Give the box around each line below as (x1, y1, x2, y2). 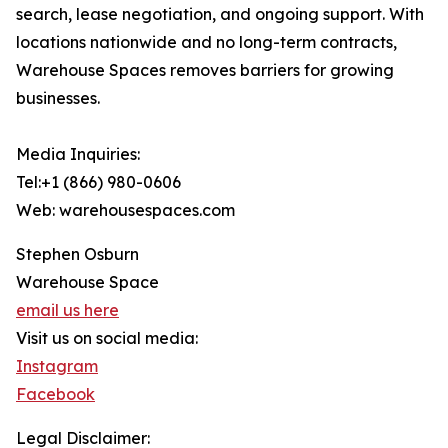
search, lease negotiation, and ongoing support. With (16, 4, 424, 25)
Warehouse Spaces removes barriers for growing (16, 60, 394, 81)
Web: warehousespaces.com (16, 200, 235, 221)
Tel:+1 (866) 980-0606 (16, 172, 181, 193)
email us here (16, 300, 119, 321)
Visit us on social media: (16, 328, 198, 349)
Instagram (16, 356, 98, 377)
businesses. (16, 88, 100, 109)
